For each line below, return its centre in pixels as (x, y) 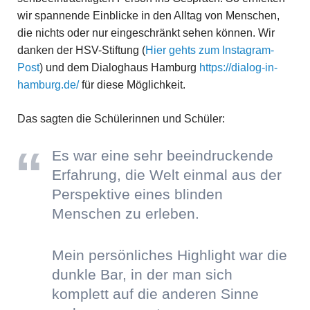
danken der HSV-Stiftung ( (81, 51)
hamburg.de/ (48, 85)
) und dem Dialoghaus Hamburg (119, 68)
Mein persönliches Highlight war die (169, 255)
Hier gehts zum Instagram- (209, 51)
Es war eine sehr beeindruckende (162, 156)
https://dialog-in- (238, 68)
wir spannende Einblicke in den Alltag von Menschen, (148, 16)
